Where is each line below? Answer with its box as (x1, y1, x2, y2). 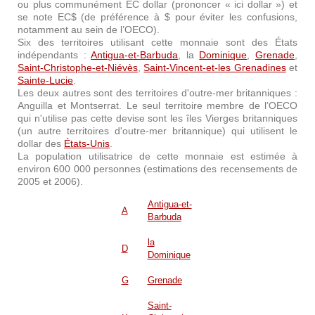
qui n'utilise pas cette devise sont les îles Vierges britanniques (18, 112, 297, 124)
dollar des (18, 138, 64, 149)
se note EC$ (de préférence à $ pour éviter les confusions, (18, 11, 297, 22)
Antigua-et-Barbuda (91, 49, 179, 60)
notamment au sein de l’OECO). (18, 24, 160, 35)
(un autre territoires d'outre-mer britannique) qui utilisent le (18, 125, 297, 136)
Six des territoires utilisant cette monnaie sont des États (18, 37, 297, 48)
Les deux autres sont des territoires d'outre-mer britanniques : (18, 87, 297, 98)
